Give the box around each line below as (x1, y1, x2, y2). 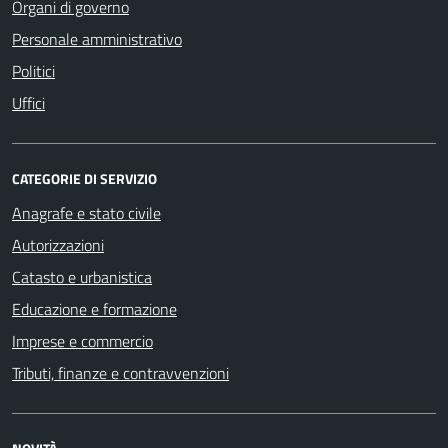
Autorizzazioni (12, 232, 104, 257)
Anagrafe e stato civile (12, 200, 161, 225)
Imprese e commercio (12, 328, 153, 353)
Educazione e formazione (12, 296, 177, 321)
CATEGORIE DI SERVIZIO (12, 167, 157, 189)
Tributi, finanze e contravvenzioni (12, 360, 229, 385)
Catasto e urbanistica (12, 264, 152, 289)
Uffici (12, 90, 45, 115)
